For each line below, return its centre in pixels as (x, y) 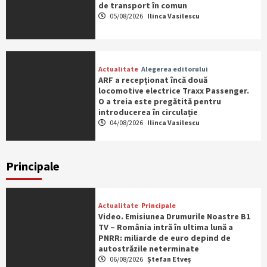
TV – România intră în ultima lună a (165, 227)
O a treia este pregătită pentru (159, 102)
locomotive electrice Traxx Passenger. (173, 91)
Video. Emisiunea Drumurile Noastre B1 (174, 217)
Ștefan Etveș (169, 259)
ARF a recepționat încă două (153, 80)
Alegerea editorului (174, 69)
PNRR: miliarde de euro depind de (164, 238)
